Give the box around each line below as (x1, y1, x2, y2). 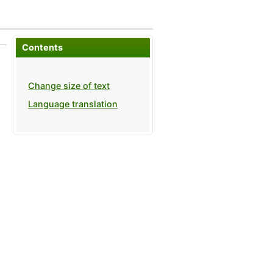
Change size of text (28, 80, 110, 91)
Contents (22, 42, 63, 52)
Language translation (28, 99, 118, 110)
